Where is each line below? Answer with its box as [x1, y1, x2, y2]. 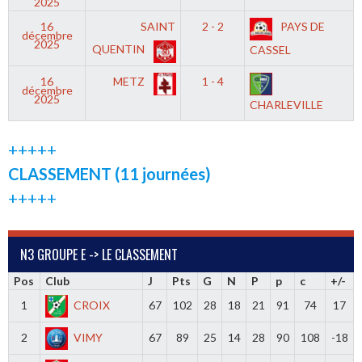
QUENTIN [91, 42, 147, 56]
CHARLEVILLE [250, 98, 324, 112]
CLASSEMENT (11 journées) [8, 164, 211, 183]
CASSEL [250, 43, 292, 57]
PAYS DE [278, 19, 326, 33]
